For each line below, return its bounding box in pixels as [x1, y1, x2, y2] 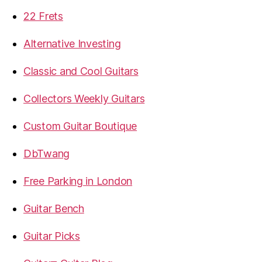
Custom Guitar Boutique [23, 120, 137, 132]
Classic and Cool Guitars [23, 65, 139, 77]
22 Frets [23, 10, 63, 22]
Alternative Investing [23, 37, 121, 50]
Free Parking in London [23, 175, 133, 187]
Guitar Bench [23, 202, 84, 215]
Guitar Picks [23, 230, 80, 242]
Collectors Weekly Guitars [23, 92, 145, 105]
